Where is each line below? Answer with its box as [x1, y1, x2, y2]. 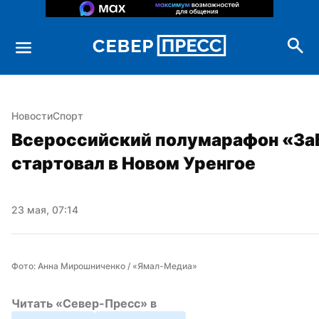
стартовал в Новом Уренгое [11, 152, 256, 174]
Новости [11, 109, 53, 122]
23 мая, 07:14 [11, 204, 78, 216]
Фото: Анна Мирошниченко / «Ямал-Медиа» [11, 260, 197, 271]
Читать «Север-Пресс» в [11, 296, 157, 310]
